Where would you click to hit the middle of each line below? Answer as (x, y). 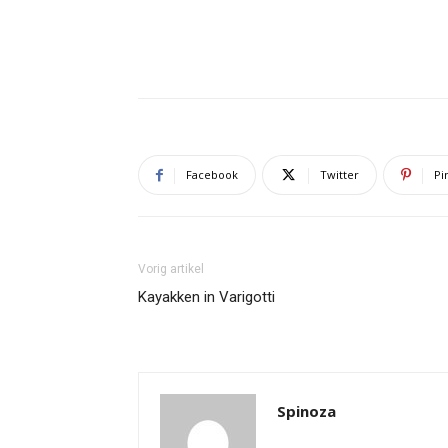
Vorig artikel (171, 268)
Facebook (212, 174)
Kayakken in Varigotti (206, 296)
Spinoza (306, 410)
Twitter (339, 174)
